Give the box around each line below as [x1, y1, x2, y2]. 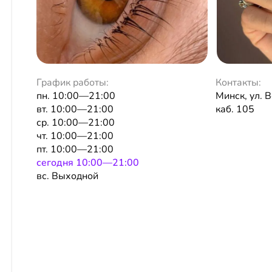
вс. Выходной [36, 169, 98, 183]
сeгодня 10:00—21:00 [36, 155, 139, 169]
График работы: [36, 75, 109, 89]
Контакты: [216, 75, 262, 89]
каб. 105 [216, 102, 255, 116]
